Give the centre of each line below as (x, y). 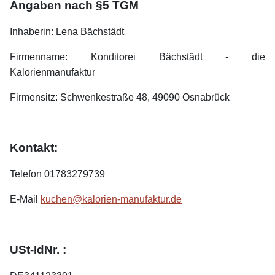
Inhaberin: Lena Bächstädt (67, 32)
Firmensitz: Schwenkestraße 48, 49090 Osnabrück (120, 98)
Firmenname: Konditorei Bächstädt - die (137, 57)
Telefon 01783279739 (57, 174)
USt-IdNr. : (38, 250)
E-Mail (25, 199)
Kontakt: (34, 148)
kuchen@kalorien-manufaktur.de (111, 199)
